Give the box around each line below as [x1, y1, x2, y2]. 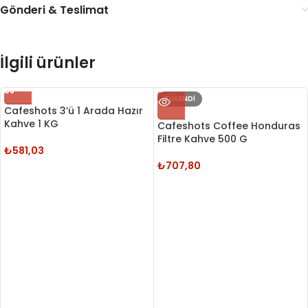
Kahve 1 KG [4, 117, 58, 131]
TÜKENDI [164, 93, 195, 104]
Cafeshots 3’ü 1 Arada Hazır [4, 104, 143, 118]
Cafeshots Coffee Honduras [157, 119, 300, 133]
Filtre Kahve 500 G [157, 132, 247, 146]
